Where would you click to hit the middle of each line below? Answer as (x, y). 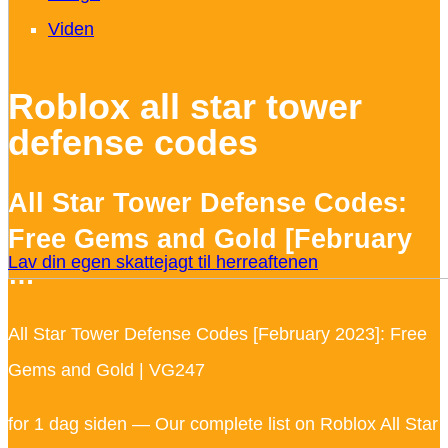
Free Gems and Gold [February (210, 239)
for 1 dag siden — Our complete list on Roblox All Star (223, 423)
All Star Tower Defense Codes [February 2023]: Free (217, 333)
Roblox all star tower (185, 107)
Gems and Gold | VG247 (106, 369)
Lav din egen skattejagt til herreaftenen (163, 262)
